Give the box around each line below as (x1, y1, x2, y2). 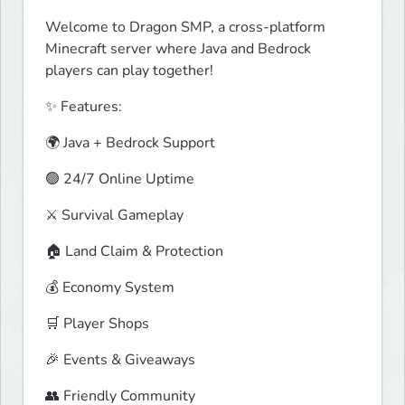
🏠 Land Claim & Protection (45, 241, 223, 262)
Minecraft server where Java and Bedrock (45, 39, 311, 60)
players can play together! (45, 61, 213, 81)
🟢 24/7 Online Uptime (45, 169, 194, 190)
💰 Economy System (45, 278, 174, 298)
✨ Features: (45, 97, 122, 118)
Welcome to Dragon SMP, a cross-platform (45, 17, 325, 38)
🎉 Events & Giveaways (45, 350, 195, 371)
